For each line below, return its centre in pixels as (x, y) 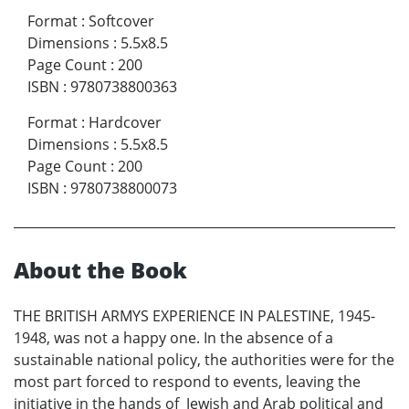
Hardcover (125, 122)
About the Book (100, 269)
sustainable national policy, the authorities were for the (204, 359)
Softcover (121, 21)
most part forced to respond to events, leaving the (187, 381)
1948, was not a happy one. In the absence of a (173, 337)
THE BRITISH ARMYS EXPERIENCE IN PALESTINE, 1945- (194, 315)
